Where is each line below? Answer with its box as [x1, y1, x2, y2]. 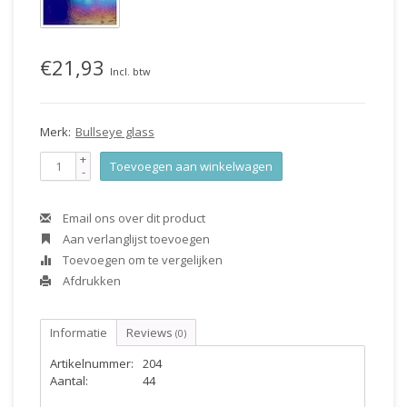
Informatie [50, 324, 107, 341]
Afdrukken [60, 273, 121, 289]
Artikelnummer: [50, 355, 134, 372]
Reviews [126, 324, 175, 341]
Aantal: [50, 372, 88, 389]
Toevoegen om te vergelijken [60, 252, 223, 268]
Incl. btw [110, 65, 150, 78]
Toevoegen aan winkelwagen [110, 158, 273, 174]
